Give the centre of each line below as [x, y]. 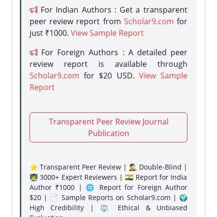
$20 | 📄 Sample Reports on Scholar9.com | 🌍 [108, 197]
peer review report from [77, 21]
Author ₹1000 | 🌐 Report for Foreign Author [108, 187]
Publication [108, 133]
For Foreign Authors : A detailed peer [112, 52]
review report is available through [108, 64]
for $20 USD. [109, 76]
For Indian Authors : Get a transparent [112, 10]
